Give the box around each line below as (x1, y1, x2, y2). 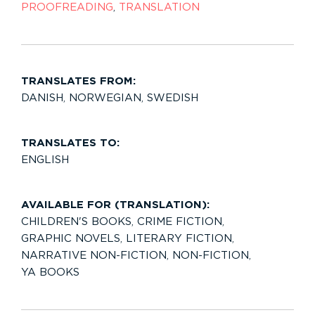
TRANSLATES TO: (21, 137, 120, 148)
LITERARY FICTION (126, 233, 232, 244)
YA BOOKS (21, 266, 79, 278)
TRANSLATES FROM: (21, 75, 136, 86)
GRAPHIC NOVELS (21, 233, 120, 244)
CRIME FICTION (137, 216, 222, 227)
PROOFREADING (21, 1, 113, 13)
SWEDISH (147, 92, 198, 103)
